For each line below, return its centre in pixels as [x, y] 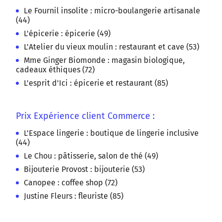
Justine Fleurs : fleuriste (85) [74, 196]
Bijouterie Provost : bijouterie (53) [84, 169]
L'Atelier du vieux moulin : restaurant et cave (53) [111, 47]
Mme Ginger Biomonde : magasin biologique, [104, 60]
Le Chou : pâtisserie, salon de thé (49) [91, 156]
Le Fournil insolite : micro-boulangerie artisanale [112, 10]
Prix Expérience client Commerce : [85, 116]
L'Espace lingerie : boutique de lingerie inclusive [111, 133]
